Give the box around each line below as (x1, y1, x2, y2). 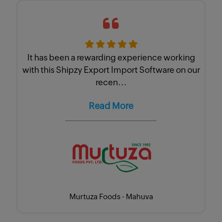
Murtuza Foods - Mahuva (69, 192, 153, 201)
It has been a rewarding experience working (27, 52, 195, 62)
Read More (89, 101, 133, 111)
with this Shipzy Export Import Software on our (22, 64, 200, 75)
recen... (95, 77, 127, 87)
